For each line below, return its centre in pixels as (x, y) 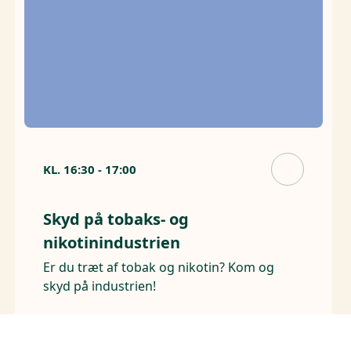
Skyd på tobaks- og (116, 219)
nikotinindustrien (111, 243)
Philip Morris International (197, 324)
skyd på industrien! (99, 286)
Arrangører (78, 324)
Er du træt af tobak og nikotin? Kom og (158, 268)
